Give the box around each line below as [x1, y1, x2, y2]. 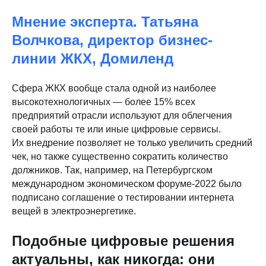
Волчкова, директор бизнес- [12, 32, 213, 49]
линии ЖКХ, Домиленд [12, 50, 173, 67]
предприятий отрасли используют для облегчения [12, 110, 232, 121]
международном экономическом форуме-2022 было [12, 179, 242, 189]
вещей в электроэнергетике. [12, 206, 136, 217]
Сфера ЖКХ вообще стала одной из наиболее [12, 83, 216, 94]
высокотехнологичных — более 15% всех [12, 97, 195, 107]
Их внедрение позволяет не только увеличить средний [12, 138, 252, 148]
